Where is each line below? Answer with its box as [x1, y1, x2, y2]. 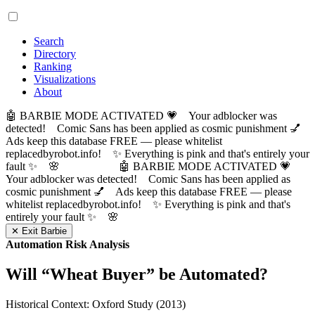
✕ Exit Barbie [11, 226, 67, 236]
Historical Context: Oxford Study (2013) [6, 297, 186, 310]
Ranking [34, 60, 72, 72]
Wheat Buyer [50, 264, 146, 283]
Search [34, 35, 64, 47]
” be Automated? [146, 264, 268, 283]
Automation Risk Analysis [6, 238, 129, 250]
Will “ [6, 264, 50, 283]
